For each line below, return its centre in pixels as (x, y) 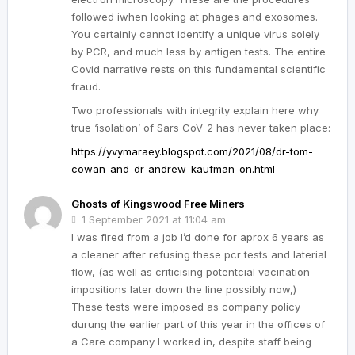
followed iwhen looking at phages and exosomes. (195, 17)
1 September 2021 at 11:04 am (154, 220)
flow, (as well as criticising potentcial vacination (191, 272)
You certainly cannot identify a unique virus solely (195, 34)
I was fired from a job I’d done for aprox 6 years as (198, 237)
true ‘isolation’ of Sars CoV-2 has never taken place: (201, 128)
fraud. (86, 87)
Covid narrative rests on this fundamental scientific (198, 69)
